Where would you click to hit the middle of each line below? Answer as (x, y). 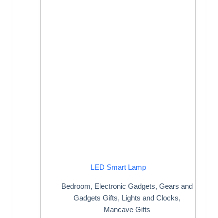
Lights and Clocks (150, 198)
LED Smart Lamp (118, 167)
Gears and (176, 186)
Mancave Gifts (127, 209)
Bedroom (76, 186)
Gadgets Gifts (96, 198)
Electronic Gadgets (125, 186)
